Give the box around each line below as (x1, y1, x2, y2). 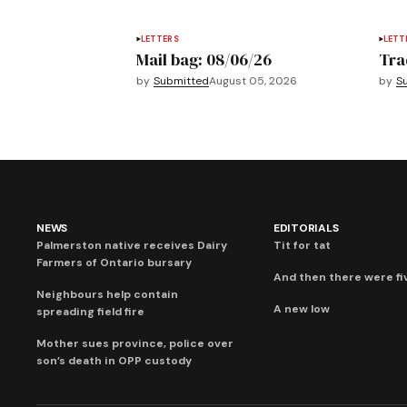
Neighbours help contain (36, 287, 178, 303)
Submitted (153, 74, 209, 89)
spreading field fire (36, 304, 144, 320)
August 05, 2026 (208, 74, 297, 89)
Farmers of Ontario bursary (36, 255, 192, 271)
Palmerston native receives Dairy (36, 238, 227, 253)
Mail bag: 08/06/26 (135, 48, 272, 72)
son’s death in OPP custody (36, 353, 192, 369)
